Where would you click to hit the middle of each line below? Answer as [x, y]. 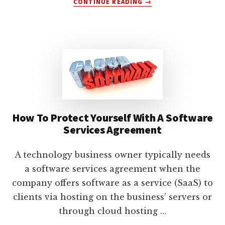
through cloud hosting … [113, 211]
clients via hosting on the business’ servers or [113, 197]
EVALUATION [165, 65]
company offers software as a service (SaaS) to [113, 183]
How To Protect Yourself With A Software [113, 117]
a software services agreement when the [113, 168]
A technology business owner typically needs [113, 154]
